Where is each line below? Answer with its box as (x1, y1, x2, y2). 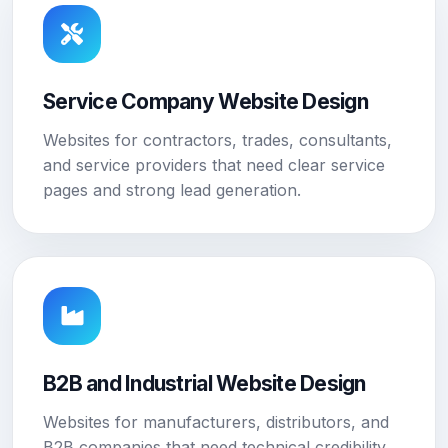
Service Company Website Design (43, 89, 368, 114)
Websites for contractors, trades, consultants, (43, 130, 392, 150)
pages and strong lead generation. (43, 180, 301, 200)
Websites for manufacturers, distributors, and (43, 412, 389, 432)
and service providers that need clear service (43, 155, 385, 175)
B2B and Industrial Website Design (43, 371, 366, 396)
